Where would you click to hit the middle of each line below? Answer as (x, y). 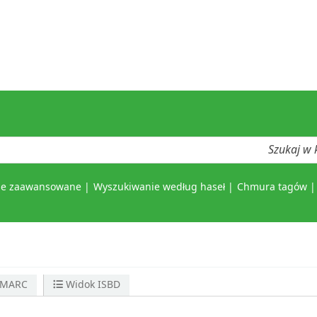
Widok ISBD (92, 285)
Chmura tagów (272, 188)
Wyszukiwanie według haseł (159, 188)
